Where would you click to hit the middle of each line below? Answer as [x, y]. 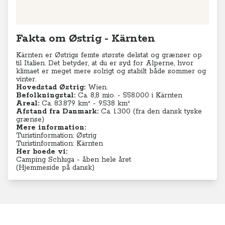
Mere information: [51, 128]
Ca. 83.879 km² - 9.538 [80, 103]
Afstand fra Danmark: [57, 111]
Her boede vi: [42, 152]
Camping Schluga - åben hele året [74, 160]
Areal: [29, 103]
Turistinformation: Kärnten [60, 144]
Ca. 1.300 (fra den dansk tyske [151, 111]
